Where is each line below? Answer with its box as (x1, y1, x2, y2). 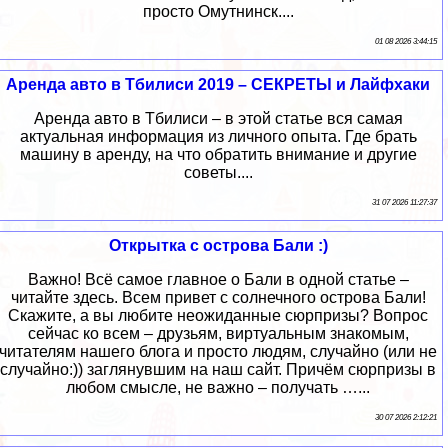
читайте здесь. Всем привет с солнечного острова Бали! (10, 289, 426, 307)
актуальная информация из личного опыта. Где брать (19, 128, 417, 146)
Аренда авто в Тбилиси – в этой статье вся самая (33, 110, 403, 128)
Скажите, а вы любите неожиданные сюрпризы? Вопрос (8, 307, 428, 325)
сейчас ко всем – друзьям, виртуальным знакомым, (27, 325, 409, 343)
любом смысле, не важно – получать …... (66, 379, 370, 397)
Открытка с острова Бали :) (108, 237, 328, 255)
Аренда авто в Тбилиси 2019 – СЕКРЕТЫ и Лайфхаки (6, 76, 430, 94)
